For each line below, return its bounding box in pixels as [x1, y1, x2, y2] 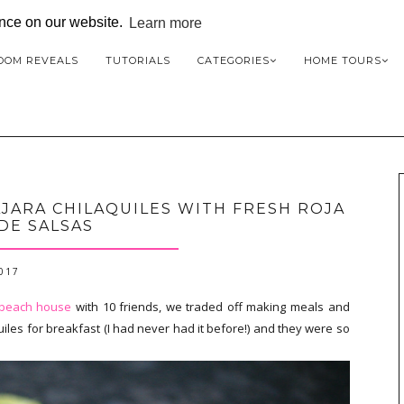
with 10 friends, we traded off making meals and [71, 298, 350, 315]
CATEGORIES [197, 54, 270, 67]
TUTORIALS [106, 54, 170, 67]
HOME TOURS [304, 54, 381, 67]
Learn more [129, 14, 203, 31]
